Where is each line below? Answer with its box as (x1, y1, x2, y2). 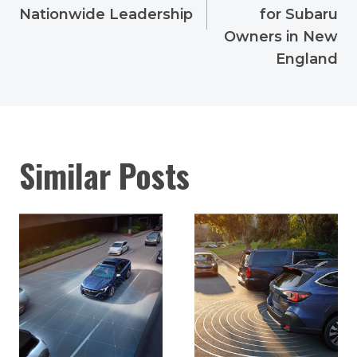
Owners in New (224, 28, 338, 46)
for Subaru (260, 6, 338, 24)
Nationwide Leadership (19, 6, 193, 24)
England (276, 50, 338, 69)
